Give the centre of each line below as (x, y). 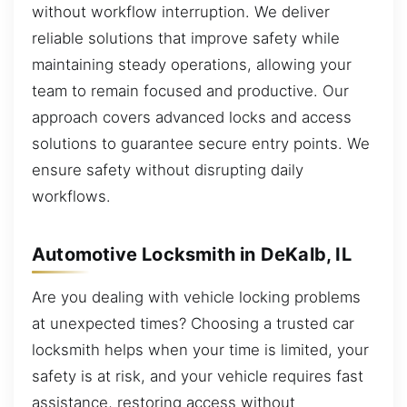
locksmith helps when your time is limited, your (200, 350)
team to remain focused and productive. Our (190, 91)
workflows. (71, 197)
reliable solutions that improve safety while (186, 39)
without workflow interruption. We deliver (181, 12)
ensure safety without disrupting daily (168, 170)
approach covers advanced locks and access (192, 118)
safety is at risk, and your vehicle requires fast (198, 377)
